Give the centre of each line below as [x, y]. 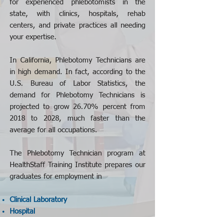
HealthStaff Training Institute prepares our [77, 165]
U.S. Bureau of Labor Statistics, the [77, 84]
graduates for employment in [56, 177]
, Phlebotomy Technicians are [97, 60]
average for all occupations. [54, 130]
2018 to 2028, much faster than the [77, 118]
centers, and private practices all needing [77, 25]
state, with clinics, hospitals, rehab [77, 14]
